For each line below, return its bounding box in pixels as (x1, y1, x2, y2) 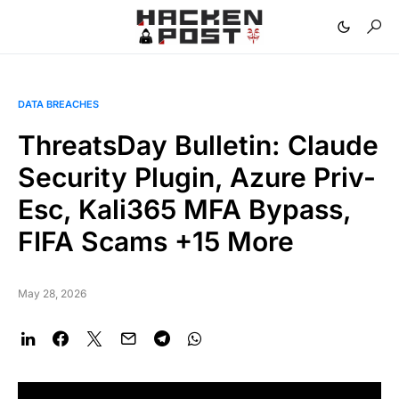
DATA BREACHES (18, 98, 99, 110)
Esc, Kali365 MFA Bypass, (18, 193, 351, 225)
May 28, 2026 (18, 287, 86, 300)
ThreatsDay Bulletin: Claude (18, 129, 379, 161)
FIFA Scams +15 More (18, 225, 294, 257)
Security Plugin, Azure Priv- (18, 161, 376, 193)
